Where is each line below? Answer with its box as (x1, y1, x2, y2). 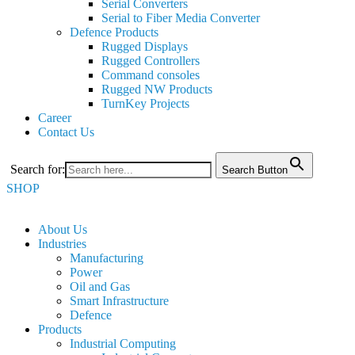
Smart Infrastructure (70, 294, 169, 307)
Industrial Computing (70, 337, 176, 350)
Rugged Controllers (101, 54, 200, 67)
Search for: (10, 162, 65, 176)
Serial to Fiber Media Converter (101, 11, 260, 25)
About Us (38, 223, 87, 236)
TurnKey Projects (101, 97, 189, 110)
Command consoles (101, 68, 200, 82)
